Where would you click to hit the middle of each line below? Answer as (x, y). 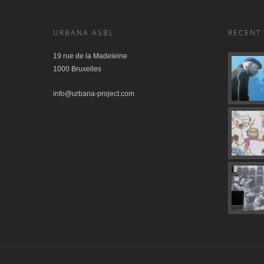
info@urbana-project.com (94, 94)
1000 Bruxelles (77, 69)
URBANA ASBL (83, 33)
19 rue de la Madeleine (90, 56)
